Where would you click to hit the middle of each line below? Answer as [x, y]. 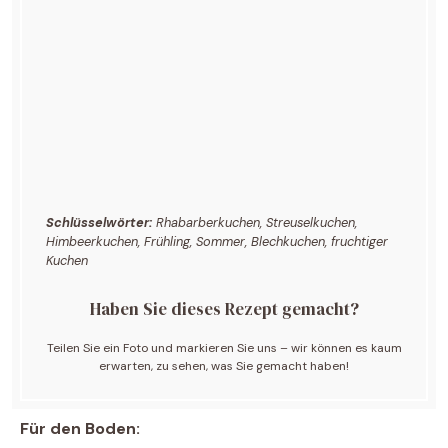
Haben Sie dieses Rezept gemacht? [224, 309]
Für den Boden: [80, 429]
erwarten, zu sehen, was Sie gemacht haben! [224, 366]
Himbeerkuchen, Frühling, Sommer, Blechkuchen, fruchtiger [217, 242]
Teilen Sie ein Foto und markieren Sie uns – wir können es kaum [224, 348]
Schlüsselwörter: [99, 223]
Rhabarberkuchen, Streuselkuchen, [255, 223]
